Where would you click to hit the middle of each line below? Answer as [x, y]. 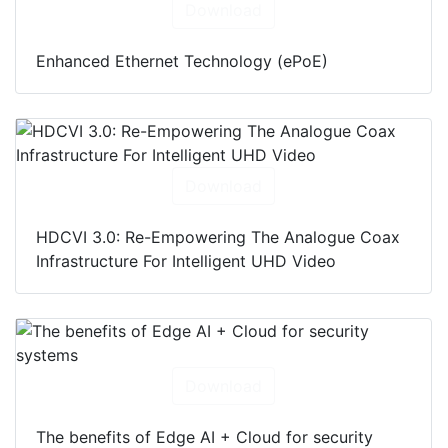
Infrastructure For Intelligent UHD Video [186, 260]
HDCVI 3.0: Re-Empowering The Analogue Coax [218, 236]
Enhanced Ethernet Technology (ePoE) [182, 60]
